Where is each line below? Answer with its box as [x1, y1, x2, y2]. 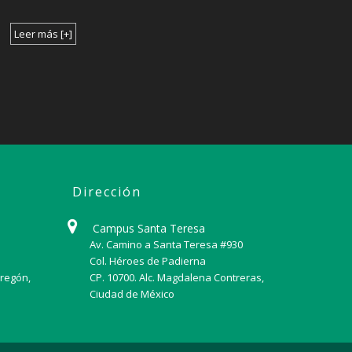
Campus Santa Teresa [90, 220, 206, 236]
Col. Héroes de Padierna [90, 253, 207, 268]
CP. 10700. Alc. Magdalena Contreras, [90, 269, 265, 284]
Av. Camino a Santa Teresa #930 [90, 236, 244, 251]
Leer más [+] [14, 26, 73, 41]
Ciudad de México [90, 286, 175, 301]
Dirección [71, 182, 141, 200]
